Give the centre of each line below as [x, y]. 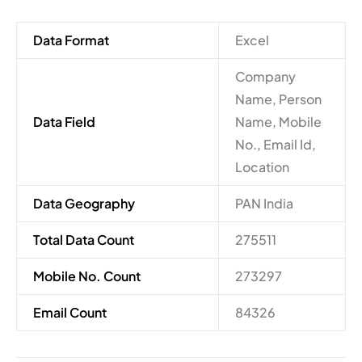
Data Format [71, 40]
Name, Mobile [278, 121]
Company [265, 76]
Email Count [70, 312]
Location [262, 166]
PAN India [264, 203]
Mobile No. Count [87, 276]
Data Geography [84, 203]
